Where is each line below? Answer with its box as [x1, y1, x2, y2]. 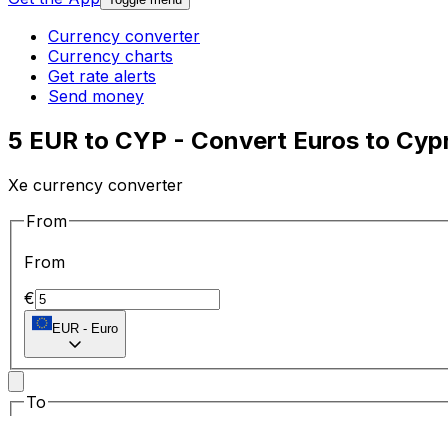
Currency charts [48, 46, 173, 67]
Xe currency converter [8, 174, 183, 195]
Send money [48, 86, 144, 107]
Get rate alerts [48, 66, 156, 87]
